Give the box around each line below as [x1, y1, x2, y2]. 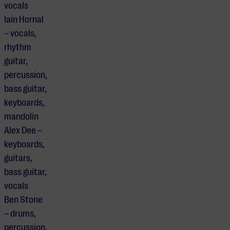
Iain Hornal [4, 14, 44, 25]
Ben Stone [4, 195, 43, 205]
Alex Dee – [4, 125, 42, 136]
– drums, [4, 208, 36, 219]
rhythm [4, 42, 31, 53]
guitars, [4, 153, 32, 164]
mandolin [4, 111, 39, 122]
